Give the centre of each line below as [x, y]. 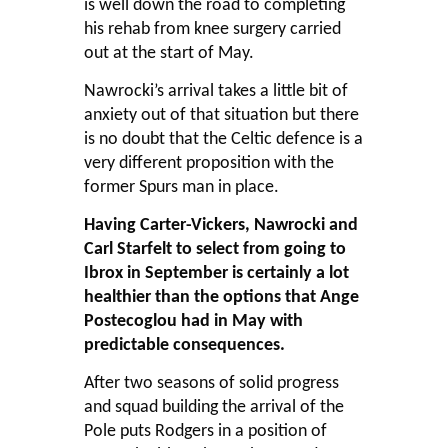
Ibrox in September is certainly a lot [216, 273]
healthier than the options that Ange [221, 297]
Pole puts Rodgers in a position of [205, 431]
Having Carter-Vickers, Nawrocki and [221, 225]
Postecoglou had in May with [193, 321]
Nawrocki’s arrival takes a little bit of [216, 91]
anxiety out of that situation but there [221, 115]
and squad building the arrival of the [214, 407]
